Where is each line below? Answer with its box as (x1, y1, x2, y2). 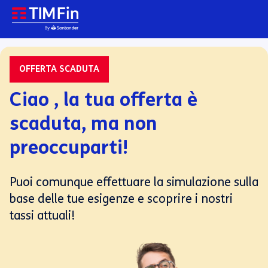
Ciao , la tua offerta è (10, 87, 197, 111)
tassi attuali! (10, 208, 75, 223)
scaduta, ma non (10, 111, 157, 135)
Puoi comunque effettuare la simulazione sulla (10, 175, 258, 189)
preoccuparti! (10, 135, 128, 159)
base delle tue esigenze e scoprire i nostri (10, 191, 233, 206)
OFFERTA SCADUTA (19, 64, 99, 74)
